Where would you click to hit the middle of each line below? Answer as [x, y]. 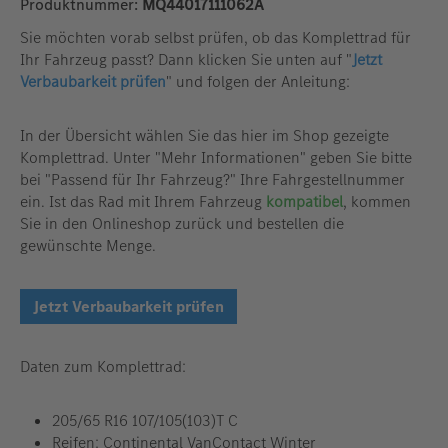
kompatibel [304, 202]
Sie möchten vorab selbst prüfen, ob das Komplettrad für [215, 38]
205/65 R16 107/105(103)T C [145, 421]
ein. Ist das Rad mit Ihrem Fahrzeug [143, 202]
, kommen [377, 202]
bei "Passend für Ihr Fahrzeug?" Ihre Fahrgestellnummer [212, 180]
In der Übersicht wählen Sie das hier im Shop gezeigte [204, 136]
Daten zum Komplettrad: [103, 367]
